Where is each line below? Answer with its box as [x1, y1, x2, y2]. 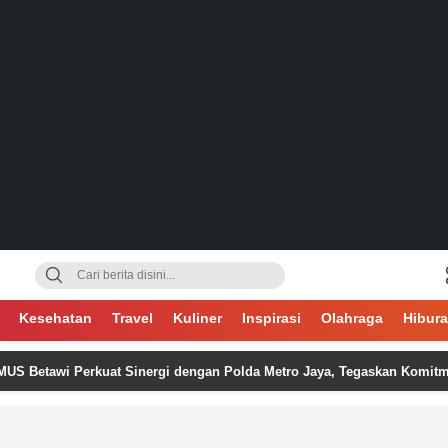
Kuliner [172, 310, 222, 326]
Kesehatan [18, 310, 92, 326]
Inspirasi [241, 310, 301, 326]
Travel [111, 310, 153, 326]
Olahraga [320, 310, 383, 326]
